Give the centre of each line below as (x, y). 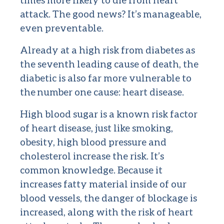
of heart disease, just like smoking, (96, 128)
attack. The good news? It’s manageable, (111, 14)
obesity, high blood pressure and (93, 142)
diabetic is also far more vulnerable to (106, 78)
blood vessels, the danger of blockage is (108, 198)
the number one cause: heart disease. (102, 92)
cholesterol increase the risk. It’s (92, 156)
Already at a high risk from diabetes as (107, 50)
